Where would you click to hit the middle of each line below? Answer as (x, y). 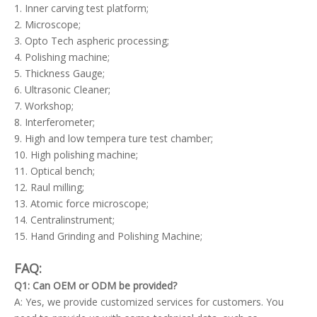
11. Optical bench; (54, 171)
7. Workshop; (44, 106)
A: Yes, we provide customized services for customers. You (149, 302)
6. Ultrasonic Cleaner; (62, 90)
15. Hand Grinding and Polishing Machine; (108, 236)
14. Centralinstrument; (64, 220)
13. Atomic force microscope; (81, 203)
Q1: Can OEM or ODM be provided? (97, 286)
